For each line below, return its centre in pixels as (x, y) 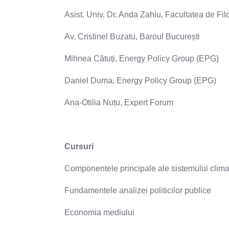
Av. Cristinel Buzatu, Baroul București (132, 36)
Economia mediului (99, 212)
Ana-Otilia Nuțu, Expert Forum (119, 102)
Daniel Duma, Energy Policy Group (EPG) (140, 80)
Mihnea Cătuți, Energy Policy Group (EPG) (142, 58)
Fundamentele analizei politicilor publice (138, 190)
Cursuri (79, 146)
